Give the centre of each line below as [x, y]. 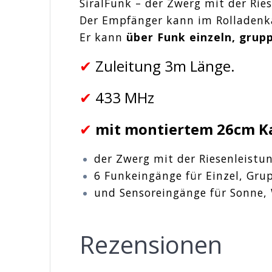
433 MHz [125, 98]
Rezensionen [151, 245]
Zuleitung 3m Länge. [165, 66]
